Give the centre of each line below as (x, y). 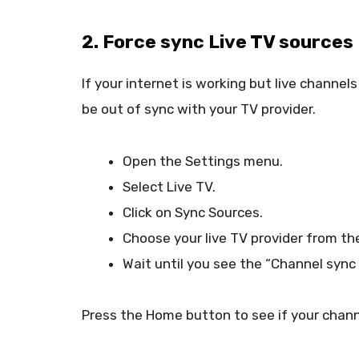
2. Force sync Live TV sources (218, 42)
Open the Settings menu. (203, 161)
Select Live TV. (169, 186)
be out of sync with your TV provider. (199, 109)
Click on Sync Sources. (193, 212)
